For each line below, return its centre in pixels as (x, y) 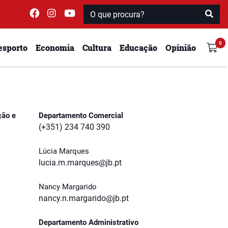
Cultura (97, 47)
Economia (55, 47)
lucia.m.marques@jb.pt (80, 163)
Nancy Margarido (68, 187)
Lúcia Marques (64, 151)
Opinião (181, 47)
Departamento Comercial (81, 116)
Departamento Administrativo (89, 222)
